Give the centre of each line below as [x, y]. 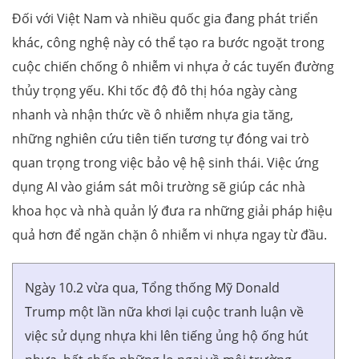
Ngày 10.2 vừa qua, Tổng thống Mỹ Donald [152, 287]
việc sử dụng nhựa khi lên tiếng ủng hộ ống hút [167, 335]
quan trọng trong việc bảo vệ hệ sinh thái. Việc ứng [165, 162]
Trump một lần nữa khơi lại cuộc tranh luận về [164, 311]
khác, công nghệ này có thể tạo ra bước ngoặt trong [168, 42]
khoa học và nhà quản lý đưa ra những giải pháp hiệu [172, 210]
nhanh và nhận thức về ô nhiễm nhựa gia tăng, [153, 114]
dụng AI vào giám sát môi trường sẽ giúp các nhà [159, 186]
